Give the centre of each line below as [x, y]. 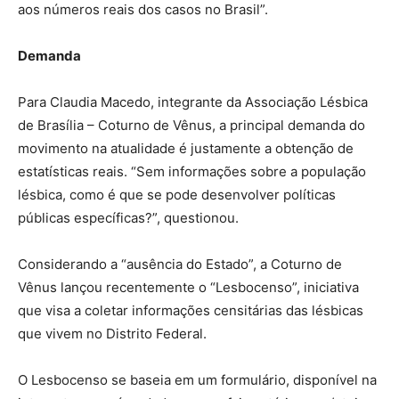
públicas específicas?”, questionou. [128, 218]
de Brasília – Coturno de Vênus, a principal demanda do [191, 125]
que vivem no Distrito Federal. [112, 334]
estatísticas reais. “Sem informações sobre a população [192, 171]
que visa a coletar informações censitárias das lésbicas [191, 310]
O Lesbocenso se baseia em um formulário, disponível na [197, 380]
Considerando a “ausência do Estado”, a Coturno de [180, 264]
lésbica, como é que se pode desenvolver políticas [177, 195]
